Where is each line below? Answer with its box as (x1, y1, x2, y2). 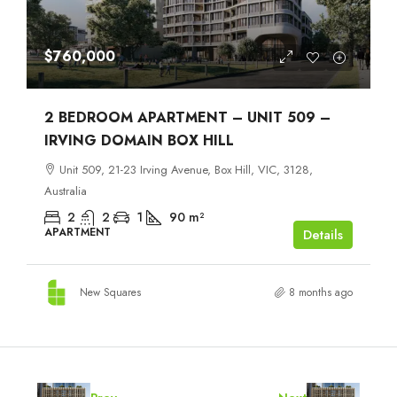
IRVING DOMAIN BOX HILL (44, 129, 234, 151)
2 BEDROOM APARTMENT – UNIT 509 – (44, 106, 331, 128)
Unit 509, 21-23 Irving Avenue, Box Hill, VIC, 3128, (59, 160, 313, 178)
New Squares (80, 284, 141, 300)
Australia (44, 182, 87, 199)
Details (303, 224, 343, 245)
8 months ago (289, 284, 353, 300)
